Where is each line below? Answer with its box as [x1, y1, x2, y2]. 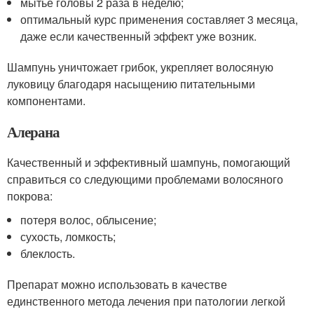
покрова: [7, 188, 53, 205]
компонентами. [7, 93, 86, 109]
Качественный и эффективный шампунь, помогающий [7, 154, 290, 171]
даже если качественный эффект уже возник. [20, 28, 257, 45]
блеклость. [20, 245, 76, 262]
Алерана [7, 121, 60, 143]
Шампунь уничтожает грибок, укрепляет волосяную [7, 59, 273, 76]
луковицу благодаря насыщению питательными [7, 76, 255, 93]
